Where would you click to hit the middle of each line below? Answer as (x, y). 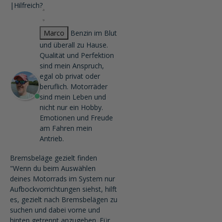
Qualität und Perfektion (77, 55)
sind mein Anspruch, (72, 66)
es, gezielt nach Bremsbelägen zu (64, 200)
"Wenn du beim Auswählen (53, 168)
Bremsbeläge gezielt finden (54, 158)
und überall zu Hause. (74, 45)
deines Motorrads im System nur (62, 179)
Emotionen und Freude (76, 118)
